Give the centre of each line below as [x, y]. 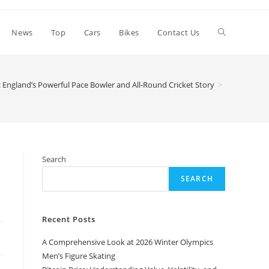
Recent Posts [69, 219]
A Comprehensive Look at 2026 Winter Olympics [128, 242]
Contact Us [179, 32]
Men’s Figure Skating [79, 256]
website [234, 77]
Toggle [231, 32]
